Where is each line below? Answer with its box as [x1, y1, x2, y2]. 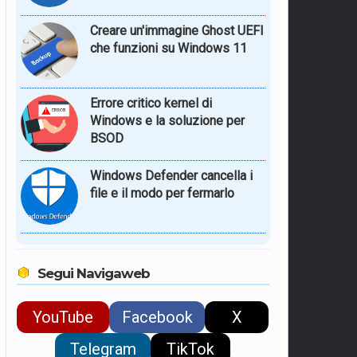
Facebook [121, 307, 193, 327]
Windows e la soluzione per [89, 112, 245, 128]
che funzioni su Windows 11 [89, 40, 247, 56]
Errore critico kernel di [89, 95, 212, 111]
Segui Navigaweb [37, 265, 150, 281]
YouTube [33, 307, 94, 327]
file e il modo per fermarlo [89, 185, 234, 201]
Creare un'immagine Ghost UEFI [89, 22, 264, 38]
